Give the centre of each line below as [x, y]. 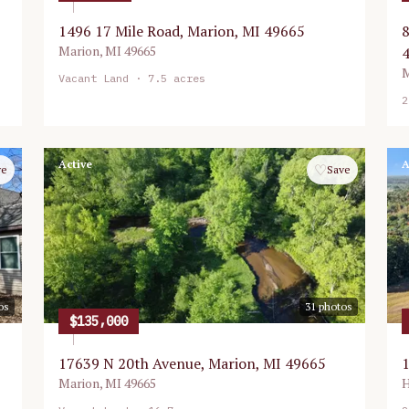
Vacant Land [94, 78]
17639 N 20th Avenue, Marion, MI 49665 [192, 363]
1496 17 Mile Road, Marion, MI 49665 [182, 31]
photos [334, 306]
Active [75, 164]
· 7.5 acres [167, 78]
